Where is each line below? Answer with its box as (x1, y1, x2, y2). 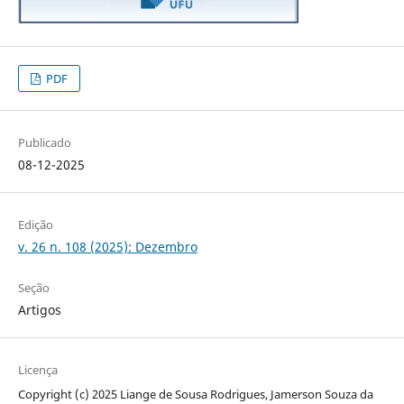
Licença (17, 361, 58, 378)
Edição (17, 216, 53, 233)
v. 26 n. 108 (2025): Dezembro (17, 237, 197, 255)
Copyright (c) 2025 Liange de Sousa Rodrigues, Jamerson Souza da (17, 385, 373, 402)
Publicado (17, 133, 71, 151)
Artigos (17, 300, 61, 318)
